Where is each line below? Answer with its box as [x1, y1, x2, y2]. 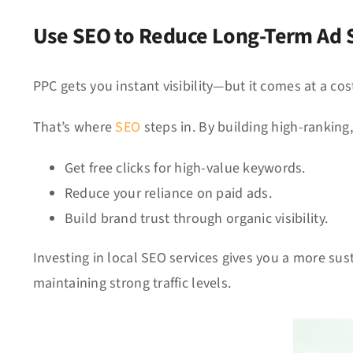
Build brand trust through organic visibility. [64, 209, 329, 229]
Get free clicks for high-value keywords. [64, 158, 306, 178]
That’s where [32, 117, 116, 137]
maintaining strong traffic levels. [32, 273, 232, 293]
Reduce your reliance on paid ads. [64, 184, 272, 203]
